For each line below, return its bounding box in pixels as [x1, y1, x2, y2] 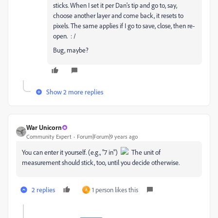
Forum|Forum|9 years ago [77, 133, 138, 141]
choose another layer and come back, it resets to [53, 11, 183, 20]
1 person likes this [92, 185, 138, 194]
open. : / [53, 32, 76, 40]
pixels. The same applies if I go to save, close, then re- [53, 21, 195, 30]
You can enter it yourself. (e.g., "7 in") [22, 148, 121, 157]
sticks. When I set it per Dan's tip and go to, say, [53, 1, 177, 10]
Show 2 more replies [46, 88, 103, 96]
